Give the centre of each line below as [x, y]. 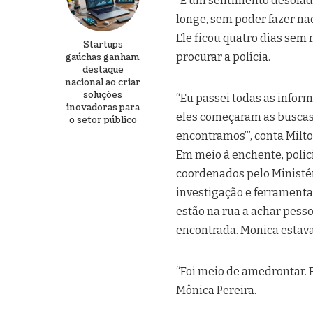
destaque [103, 70]
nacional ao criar [103, 82]
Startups [103, 44]
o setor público [103, 120]
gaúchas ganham [103, 57]
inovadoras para [103, 107]
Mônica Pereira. [216, 290]
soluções [103, 95]
